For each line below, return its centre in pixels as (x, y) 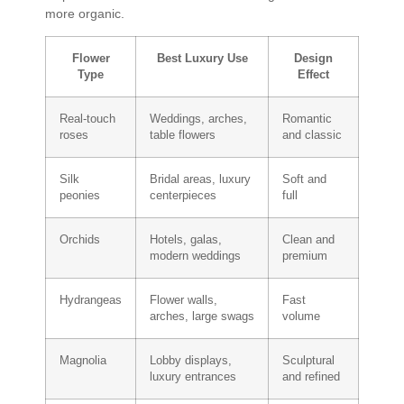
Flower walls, (184, 301)
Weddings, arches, (198, 119)
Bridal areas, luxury (200, 180)
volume (301, 317)
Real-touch (87, 119)
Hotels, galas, (186, 240)
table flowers (183, 136)
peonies (80, 196)
